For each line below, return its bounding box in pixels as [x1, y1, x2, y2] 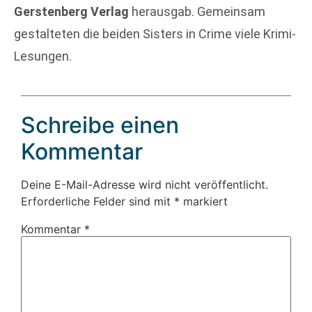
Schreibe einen [21, 111, 179, 139]
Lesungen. [14, 49, 72, 64]
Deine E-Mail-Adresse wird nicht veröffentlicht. [21, 177, 268, 192]
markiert [180, 194, 228, 208]
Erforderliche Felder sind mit [21, 194, 174, 208]
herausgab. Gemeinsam [129, 4, 265, 19]
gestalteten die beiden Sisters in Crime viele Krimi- [14, 26, 296, 42]
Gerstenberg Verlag [14, 4, 129, 19]
